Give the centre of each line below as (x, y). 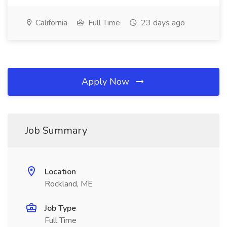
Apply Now (107, 82)
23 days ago (162, 23)
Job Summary (56, 130)
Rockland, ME (69, 184)
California (50, 23)
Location (60, 172)
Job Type (60, 208)
